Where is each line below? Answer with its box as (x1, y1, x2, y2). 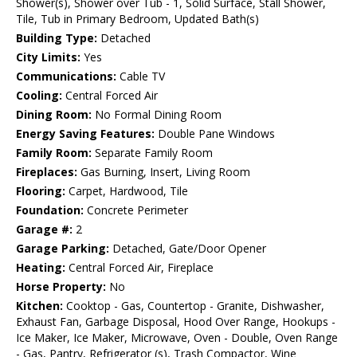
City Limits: (16, 49, 80, 65)
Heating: (16, 260, 65, 276)
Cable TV (116, 69, 165, 84)
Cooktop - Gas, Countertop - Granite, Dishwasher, (63, 298, 324, 314)
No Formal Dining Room (92, 107, 222, 123)
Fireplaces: (16, 164, 77, 180)
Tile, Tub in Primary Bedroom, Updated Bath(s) (16, 11, 259, 27)
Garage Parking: (16, 241, 109, 257)
